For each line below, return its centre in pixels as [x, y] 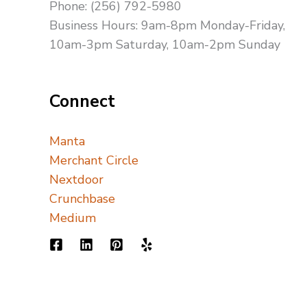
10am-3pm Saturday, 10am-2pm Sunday [165, 45]
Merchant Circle [94, 160]
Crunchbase [82, 198]
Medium [73, 218]
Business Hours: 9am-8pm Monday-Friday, [167, 26]
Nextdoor [76, 179]
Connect [82, 101]
